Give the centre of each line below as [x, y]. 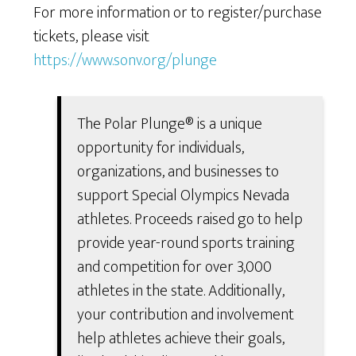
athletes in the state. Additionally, [181, 291]
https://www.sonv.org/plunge [126, 61]
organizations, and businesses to [178, 172]
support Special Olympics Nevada [184, 196]
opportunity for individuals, [161, 148]
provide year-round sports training [186, 244]
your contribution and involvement [186, 315]
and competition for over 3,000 [175, 267]
